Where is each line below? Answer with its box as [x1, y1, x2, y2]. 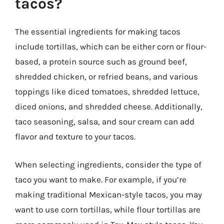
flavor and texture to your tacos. [15, 131, 135, 141]
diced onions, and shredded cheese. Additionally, [15, 101, 202, 111]
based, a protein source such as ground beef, [15, 56, 187, 66]
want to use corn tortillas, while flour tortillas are [15, 204, 200, 214]
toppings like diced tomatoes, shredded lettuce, [15, 86, 199, 96]
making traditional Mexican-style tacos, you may [15, 189, 202, 199]
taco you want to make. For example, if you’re [15, 174, 186, 184]
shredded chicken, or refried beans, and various [15, 71, 198, 81]
